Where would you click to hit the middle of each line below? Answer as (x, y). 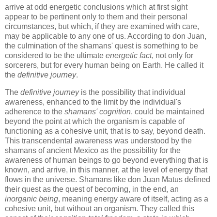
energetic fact (129, 56)
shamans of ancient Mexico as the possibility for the (93, 150)
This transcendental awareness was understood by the (98, 140)
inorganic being (31, 199)
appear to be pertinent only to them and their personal (96, 17)
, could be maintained (168, 111)
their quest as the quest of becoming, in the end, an (92, 189)
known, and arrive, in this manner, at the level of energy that (106, 170)
